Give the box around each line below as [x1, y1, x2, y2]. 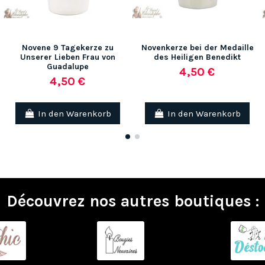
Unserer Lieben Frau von [20, 52, 115, 63]
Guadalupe [47, 62, 89, 72]
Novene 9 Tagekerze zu [22, 43, 114, 53]
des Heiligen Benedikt [154, 52, 241, 63]
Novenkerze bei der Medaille [141, 43, 254, 53]
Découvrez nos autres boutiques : [6, 192, 259, 211]
